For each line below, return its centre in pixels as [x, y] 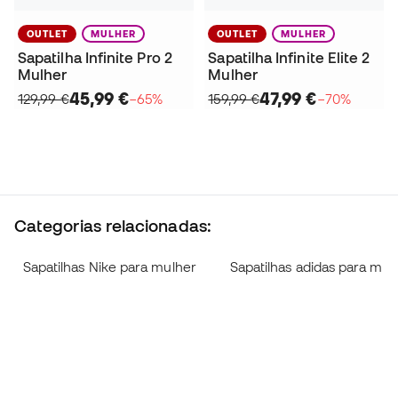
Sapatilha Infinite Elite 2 [289, 57]
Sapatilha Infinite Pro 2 [95, 57]
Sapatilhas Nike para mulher [109, 267]
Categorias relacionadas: [113, 225]
